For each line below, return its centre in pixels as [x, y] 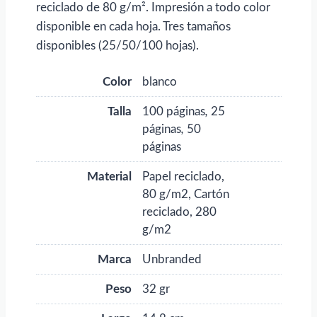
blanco [159, 81]
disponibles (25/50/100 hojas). [117, 45]
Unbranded [172, 259]
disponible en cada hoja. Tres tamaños [133, 26]
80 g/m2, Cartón [185, 194]
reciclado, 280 [179, 212]
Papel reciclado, [183, 176]
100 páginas [173, 111]
